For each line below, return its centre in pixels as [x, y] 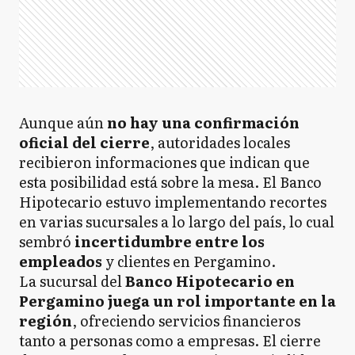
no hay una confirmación [203, 122]
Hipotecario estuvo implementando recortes [173, 201]
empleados [62, 261]
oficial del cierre [84, 142]
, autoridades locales [220, 142]
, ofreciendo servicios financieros [186, 320]
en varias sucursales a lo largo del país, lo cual [177, 221]
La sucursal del [71, 281]
